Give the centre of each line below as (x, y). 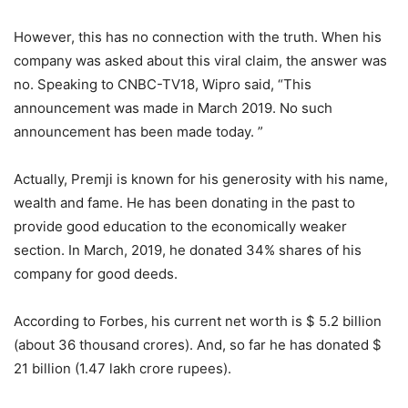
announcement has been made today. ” (138, 132)
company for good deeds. (96, 274)
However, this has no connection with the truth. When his (198, 37)
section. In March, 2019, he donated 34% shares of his (188, 250)
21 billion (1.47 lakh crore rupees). (122, 368)
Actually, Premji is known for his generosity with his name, (201, 179)
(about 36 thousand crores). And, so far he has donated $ (198, 345)
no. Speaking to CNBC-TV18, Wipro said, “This (163, 84)
